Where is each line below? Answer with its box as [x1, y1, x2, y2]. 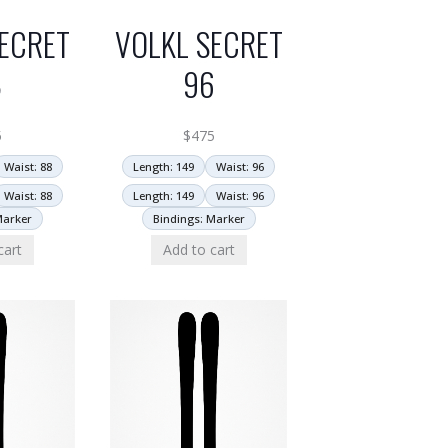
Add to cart [162, 240, 235, 260]
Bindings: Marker [152, 211, 245, 227]
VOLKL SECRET [114, 20, 283, 68]
